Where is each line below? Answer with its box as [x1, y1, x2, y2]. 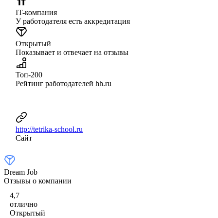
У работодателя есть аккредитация [16, 17, 130, 25]
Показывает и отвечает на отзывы [16, 48, 128, 56]
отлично [10, 200, 37, 208]
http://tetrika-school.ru [16, 125, 83, 133]
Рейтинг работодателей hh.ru [16, 79, 111, 88]
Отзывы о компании [4, 176, 72, 185]
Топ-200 [16, 70, 42, 79]
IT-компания [16, 8, 57, 17]
